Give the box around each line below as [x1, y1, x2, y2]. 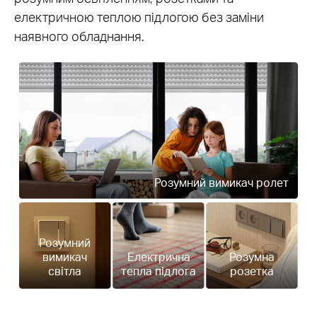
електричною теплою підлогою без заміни [14, 8, 264, 25]
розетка [230, 264, 275, 279]
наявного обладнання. [14, 28, 144, 45]
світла [48, 264, 82, 279]
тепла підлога [121, 264, 196, 279]
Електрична [127, 250, 190, 265]
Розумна [229, 250, 275, 265]
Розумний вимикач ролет [154, 175, 289, 190]
